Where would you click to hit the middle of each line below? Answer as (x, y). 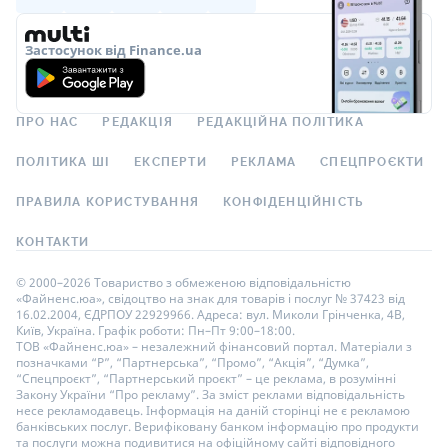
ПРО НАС (47, 121)
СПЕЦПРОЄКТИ (372, 161)
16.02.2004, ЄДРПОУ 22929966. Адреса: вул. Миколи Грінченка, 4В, (210, 314)
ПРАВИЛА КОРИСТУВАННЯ (107, 201)
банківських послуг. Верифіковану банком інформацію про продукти (217, 426)
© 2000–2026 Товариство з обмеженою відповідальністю (183, 282)
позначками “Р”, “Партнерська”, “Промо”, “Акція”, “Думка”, (192, 362)
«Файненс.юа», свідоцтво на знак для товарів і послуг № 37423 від (210, 298)
